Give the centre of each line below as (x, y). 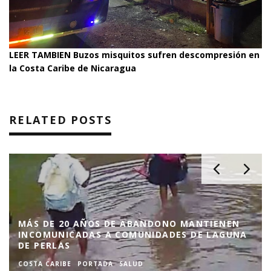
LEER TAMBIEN (41, 55)
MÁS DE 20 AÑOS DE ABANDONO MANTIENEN (129, 224)
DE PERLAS (44, 245)
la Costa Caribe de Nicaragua (73, 68)
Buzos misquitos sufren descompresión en (166, 55)
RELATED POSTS (60, 120)
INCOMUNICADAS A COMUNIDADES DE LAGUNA (133, 234)
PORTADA (96, 264)
